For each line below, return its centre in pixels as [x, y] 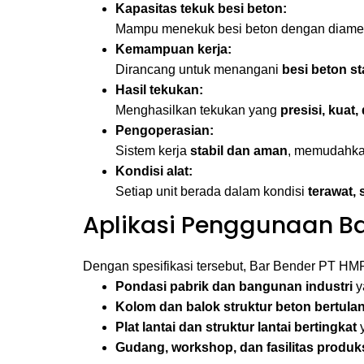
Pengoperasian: [165, 130]
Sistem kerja [153, 151]
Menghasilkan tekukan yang [198, 110]
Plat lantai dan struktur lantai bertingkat [236, 327]
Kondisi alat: [154, 171]
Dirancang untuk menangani [199, 69]
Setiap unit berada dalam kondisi [212, 191]
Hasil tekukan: [159, 90]
